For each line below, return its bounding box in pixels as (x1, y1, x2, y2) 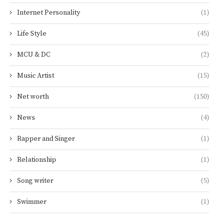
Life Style (17, 29, 46, 39)
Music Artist (17, 71, 54, 81)
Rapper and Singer (17, 134, 75, 144)
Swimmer (17, 197, 46, 207)
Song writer (17, 176, 53, 186)
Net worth (17, 92, 49, 102)
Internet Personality (17, 8, 80, 18)
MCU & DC (17, 50, 50, 60)
